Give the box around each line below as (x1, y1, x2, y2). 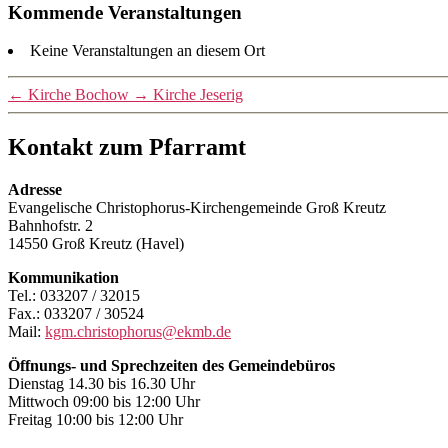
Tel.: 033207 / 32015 (8, 287, 140, 305)
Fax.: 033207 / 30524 (8, 305, 144, 323)
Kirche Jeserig (153, 86, 243, 104)
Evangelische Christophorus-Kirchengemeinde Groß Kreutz (8, 199, 386, 217)
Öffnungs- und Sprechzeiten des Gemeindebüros (8, 357, 335, 375)
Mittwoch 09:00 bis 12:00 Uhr (8, 393, 200, 411)
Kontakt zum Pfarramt (8, 134, 246, 161)
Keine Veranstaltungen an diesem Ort (30, 42, 265, 60)
